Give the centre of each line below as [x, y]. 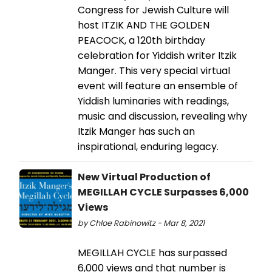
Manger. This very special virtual [154, 70]
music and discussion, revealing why [162, 116]
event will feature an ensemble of [158, 86]
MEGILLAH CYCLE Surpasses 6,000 [163, 192]
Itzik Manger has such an [136, 131]
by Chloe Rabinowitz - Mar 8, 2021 [141, 223]
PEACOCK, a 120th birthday [141, 40]
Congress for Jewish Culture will [153, 10]
